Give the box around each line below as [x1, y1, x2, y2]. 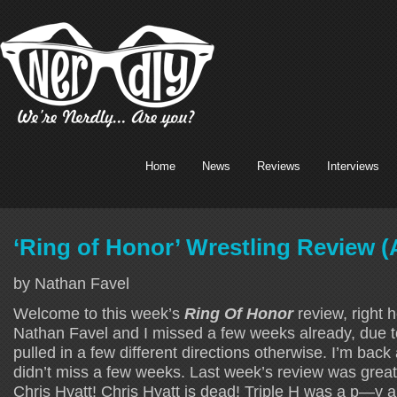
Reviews [257, 160, 300, 173]
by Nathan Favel [13, 273, 129, 292]
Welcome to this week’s [13, 303, 180, 323]
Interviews [327, 160, 379, 173]
